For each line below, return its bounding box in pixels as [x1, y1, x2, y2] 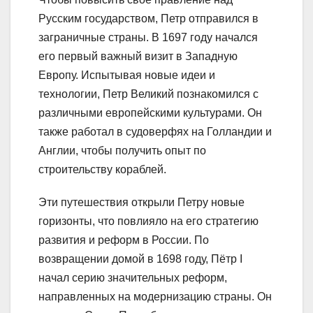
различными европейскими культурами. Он [38, 107, 262, 119]
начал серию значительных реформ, [38, 272, 227, 284]
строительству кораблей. [38, 163, 166, 176]
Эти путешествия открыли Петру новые [38, 196, 245, 209]
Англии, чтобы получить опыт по [38, 145, 206, 157]
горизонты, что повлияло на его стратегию [38, 215, 259, 228]
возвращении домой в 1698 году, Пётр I [38, 253, 242, 265]
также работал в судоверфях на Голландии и [38, 126, 272, 138]
